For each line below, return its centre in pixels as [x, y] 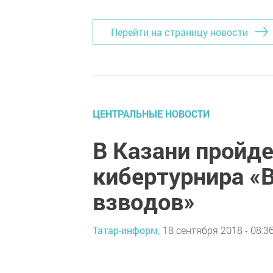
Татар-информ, [126, 230]
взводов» [144, 201]
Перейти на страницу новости [179, 32]
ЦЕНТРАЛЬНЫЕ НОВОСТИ [151, 114]
